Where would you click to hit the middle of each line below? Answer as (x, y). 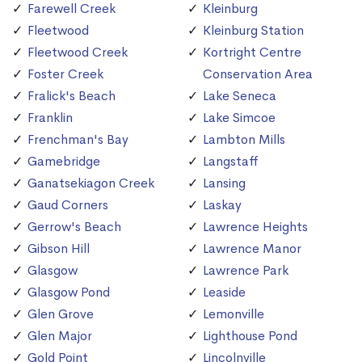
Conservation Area (258, 74)
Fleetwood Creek (78, 53)
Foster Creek (65, 74)
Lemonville (234, 314)
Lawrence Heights (255, 227)
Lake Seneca (240, 96)
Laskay (222, 205)
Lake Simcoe (239, 118)
